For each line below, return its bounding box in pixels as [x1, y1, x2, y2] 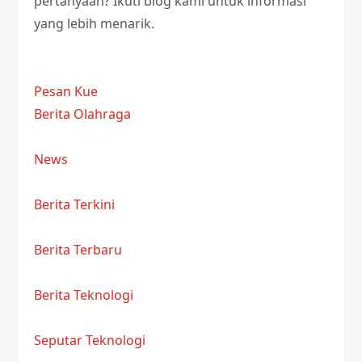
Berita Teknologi [34, 286, 134, 304]
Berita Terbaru [34, 241, 123, 259]
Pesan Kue [34, 82, 99, 100]
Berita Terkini [34, 196, 116, 213]
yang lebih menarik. [34, 15, 155, 32]
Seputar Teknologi [34, 331, 146, 349]
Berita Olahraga [34, 105, 132, 123]
